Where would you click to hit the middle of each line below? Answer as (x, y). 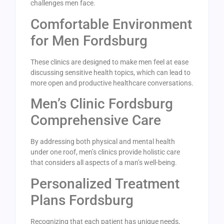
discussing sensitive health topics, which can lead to (110, 72)
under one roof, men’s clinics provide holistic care (105, 152)
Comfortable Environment (111, 24)
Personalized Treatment (105, 183)
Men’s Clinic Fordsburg (102, 104)
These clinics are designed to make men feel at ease (109, 62)
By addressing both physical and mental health (103, 142)
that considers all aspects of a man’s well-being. (104, 163)
